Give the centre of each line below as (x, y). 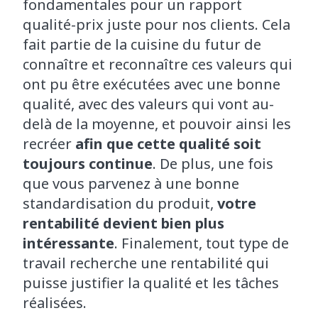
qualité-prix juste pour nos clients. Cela (157, 25)
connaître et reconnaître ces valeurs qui (158, 65)
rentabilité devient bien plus (124, 224)
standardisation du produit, (120, 204)
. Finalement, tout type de (202, 243)
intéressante (68, 243)
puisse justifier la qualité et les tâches (151, 283)
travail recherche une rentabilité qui (146, 263)
